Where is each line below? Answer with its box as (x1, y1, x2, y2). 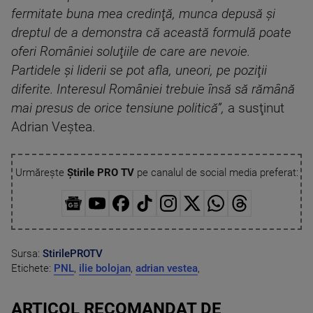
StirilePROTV (43, 247, 103, 261)
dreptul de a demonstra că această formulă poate (11, 25, 291, 41)
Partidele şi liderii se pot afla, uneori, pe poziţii (11, 63, 267, 79)
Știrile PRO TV (66, 166, 134, 180)
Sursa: (11, 247, 43, 261)
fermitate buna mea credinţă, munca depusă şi (11, 6, 275, 22)
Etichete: (11, 262, 54, 275)
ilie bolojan (79, 262, 131, 275)
